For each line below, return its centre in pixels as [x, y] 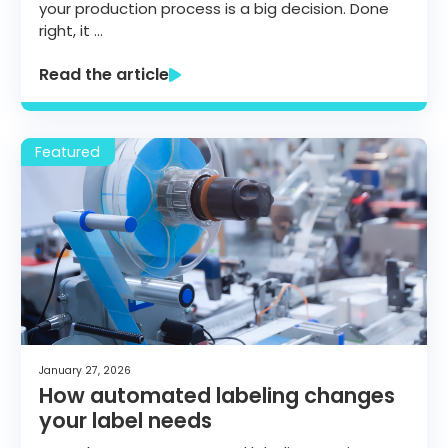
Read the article [104, 74]
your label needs [125, 421]
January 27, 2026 [85, 370]
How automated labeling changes [217, 396]
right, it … [71, 31]
